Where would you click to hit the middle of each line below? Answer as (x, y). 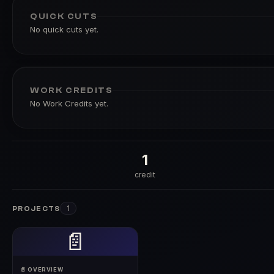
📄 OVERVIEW (42, 269)
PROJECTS (36, 209)
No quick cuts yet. (64, 29)
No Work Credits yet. (69, 103)
